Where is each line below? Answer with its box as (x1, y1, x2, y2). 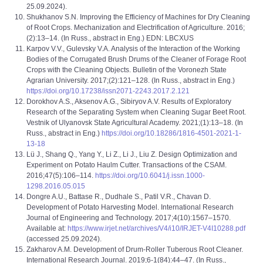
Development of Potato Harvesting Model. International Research (26, 203, 234, 211)
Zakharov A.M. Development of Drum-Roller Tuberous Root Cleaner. (26, 245, 243, 254)
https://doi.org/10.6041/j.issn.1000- (95, 171, 205, 180)
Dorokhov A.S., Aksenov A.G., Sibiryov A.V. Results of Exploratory (26, 97, 231, 106)
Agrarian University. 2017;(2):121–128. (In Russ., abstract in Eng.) (26, 76, 235, 85)
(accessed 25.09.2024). (26, 235, 102, 243)
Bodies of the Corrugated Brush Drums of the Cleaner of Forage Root (26, 55, 246, 63)
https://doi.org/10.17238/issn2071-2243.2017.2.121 (26, 87, 190, 95)
